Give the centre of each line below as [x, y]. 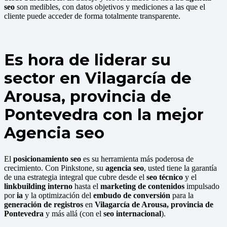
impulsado [202, 186]
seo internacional [132, 213]
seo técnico [165, 177]
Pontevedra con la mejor [104, 115]
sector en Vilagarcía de [98, 78]
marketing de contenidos [142, 186]
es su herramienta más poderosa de [137, 159]
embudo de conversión [132, 195]
